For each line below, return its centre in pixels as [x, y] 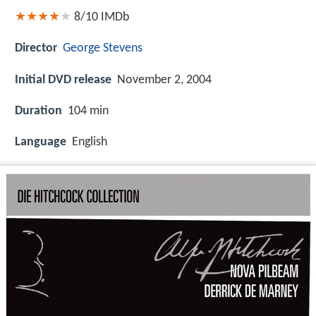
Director [36, 49]
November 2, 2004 [164, 80]
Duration [38, 111]
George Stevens [103, 49]
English [90, 142]
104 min [88, 111]
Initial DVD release [63, 80]
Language [41, 142]
